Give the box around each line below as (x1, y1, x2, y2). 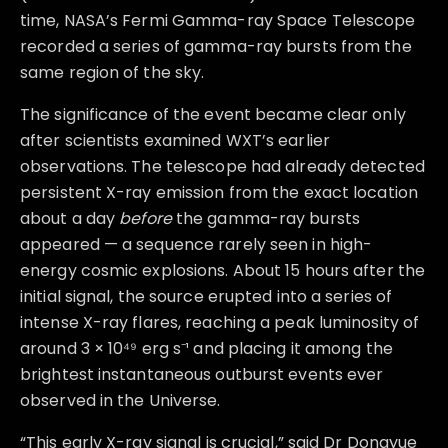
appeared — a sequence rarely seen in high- (20, 233, 373, 257)
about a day (20, 207, 120, 231)
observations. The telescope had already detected (20, 155, 425, 179)
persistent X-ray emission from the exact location (20, 181, 418, 205)
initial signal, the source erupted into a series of (20, 285, 393, 309)
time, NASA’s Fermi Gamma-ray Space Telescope (20, 9, 416, 33)
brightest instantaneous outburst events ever (20, 363, 384, 387)
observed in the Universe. (20, 389, 221, 413)
